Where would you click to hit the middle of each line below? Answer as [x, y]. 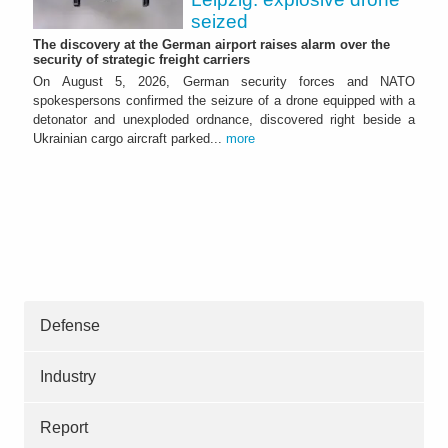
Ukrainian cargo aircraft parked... [129, 139]
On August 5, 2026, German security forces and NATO [224, 82]
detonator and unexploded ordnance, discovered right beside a [224, 120]
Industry [68, 377]
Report [64, 428]
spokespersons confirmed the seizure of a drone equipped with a [224, 101]
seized [219, 21]
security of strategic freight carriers [141, 60]
